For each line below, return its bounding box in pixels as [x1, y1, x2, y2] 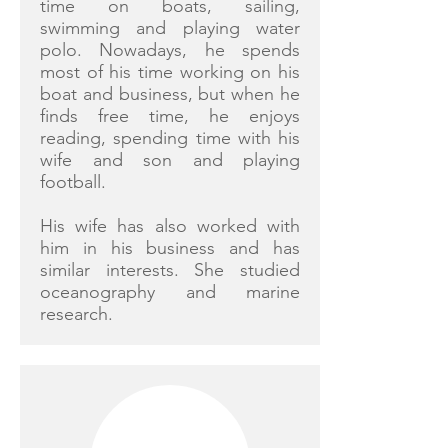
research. [40, 303, 113, 325]
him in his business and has [40, 237, 300, 259]
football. [40, 171, 106, 193]
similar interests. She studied [40, 259, 300, 281]
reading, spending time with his [40, 127, 300, 149]
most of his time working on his [40, 61, 300, 83]
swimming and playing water [40, 17, 300, 39]
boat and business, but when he [40, 83, 300, 105]
